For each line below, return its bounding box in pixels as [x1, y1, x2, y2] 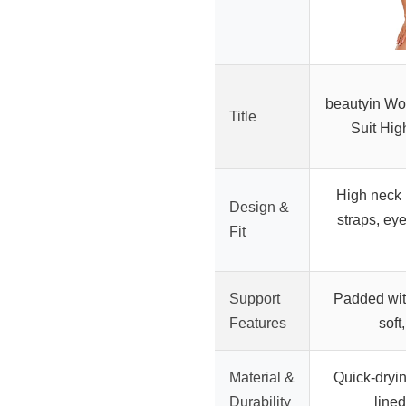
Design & [229, 199, 289, 216]
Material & [229, 370, 295, 386]
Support [229, 291, 280, 307]
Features [229, 315, 286, 332]
